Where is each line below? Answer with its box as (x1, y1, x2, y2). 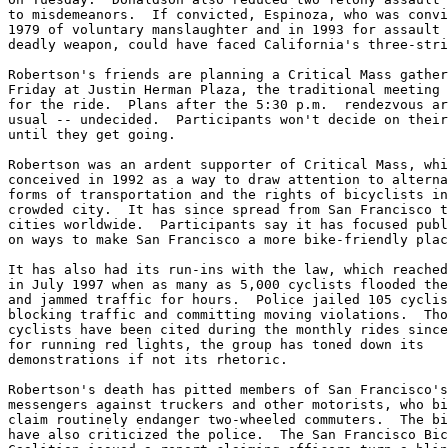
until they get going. (8, 126, 176, 142)
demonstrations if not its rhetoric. (8, 351, 288, 367)
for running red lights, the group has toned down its (8, 336, 424, 352)
